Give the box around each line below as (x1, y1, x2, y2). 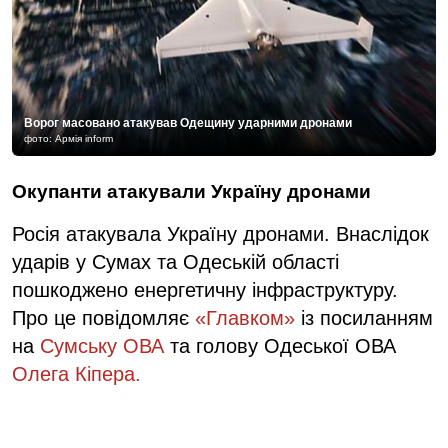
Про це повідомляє (12, 306, 195, 329)
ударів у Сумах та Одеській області (12, 250, 339, 273)
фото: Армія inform (24, 132, 113, 144)
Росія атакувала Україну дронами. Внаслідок (12, 222, 429, 245)
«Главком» (195, 306, 295, 329)
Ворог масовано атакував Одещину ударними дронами (24, 115, 352, 130)
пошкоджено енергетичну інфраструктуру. (12, 278, 398, 301)
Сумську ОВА (40, 334, 164, 357)
